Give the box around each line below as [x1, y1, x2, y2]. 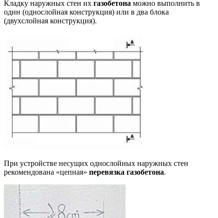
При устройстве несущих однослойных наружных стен [4, 159, 188, 167]
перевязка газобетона [89, 167, 164, 176]
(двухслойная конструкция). [4, 16, 97, 25]
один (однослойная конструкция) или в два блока [4, 7, 169, 16]
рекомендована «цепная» [4, 167, 89, 176]
